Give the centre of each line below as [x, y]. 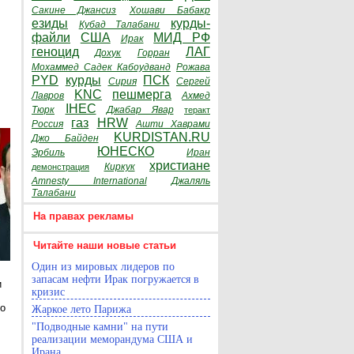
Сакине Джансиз [74, 10]
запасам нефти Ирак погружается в [115, 279]
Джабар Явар [140, 110]
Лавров [48, 96]
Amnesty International [89, 181]
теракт [197, 110]
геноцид [55, 52]
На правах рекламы [83, 216]
